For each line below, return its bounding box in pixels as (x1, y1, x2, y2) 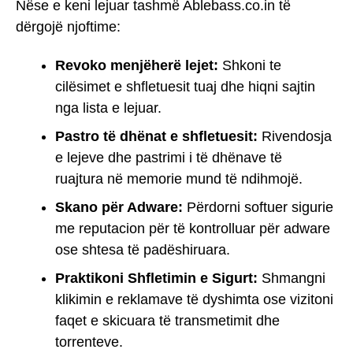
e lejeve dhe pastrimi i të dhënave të (55, 149, 282, 165)
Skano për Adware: (55, 199, 183, 215)
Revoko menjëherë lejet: (55, 57, 218, 73)
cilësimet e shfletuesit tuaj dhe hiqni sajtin (55, 78, 315, 95)
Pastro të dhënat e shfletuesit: (55, 128, 258, 144)
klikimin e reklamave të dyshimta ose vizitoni (55, 291, 333, 307)
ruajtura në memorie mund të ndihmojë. (55, 170, 303, 187)
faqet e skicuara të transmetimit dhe (55, 312, 280, 329)
